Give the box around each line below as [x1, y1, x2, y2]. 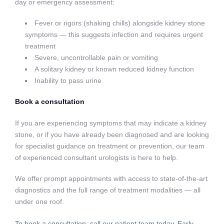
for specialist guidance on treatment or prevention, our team [15, 141, 204, 150]
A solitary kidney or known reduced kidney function [34, 65, 194, 73]
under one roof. [15, 197, 64, 205]
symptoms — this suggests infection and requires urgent [25, 30, 203, 38]
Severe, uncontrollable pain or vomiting [34, 53, 158, 61]
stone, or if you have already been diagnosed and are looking [15, 130, 209, 138]
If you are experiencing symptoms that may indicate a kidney [15, 118, 206, 127]
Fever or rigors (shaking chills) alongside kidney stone [34, 19, 205, 27]
